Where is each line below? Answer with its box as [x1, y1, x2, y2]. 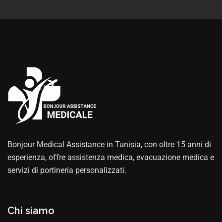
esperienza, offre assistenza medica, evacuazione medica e [7, 152, 214, 162]
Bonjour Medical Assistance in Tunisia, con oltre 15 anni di [7, 139, 211, 149]
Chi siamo [7, 204, 55, 217]
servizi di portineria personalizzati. [7, 165, 126, 175]
